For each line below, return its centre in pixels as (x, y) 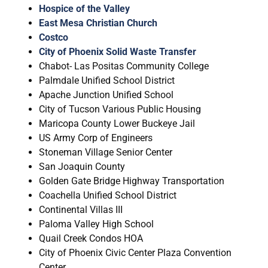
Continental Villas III (81, 210)
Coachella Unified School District (108, 196)
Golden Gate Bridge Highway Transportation (132, 181)
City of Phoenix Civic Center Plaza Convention (135, 253)
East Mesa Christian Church (98, 23)
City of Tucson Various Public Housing (120, 109)
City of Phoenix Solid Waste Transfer (118, 52)
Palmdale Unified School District (107, 81)
